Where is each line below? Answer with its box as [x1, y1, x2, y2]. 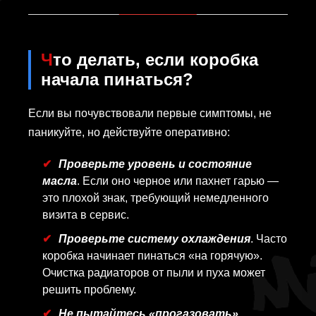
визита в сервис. [42, 209, 129, 221]
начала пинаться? [41, 70, 193, 90]
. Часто [250, 233, 287, 245]
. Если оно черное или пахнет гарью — [77, 175, 279, 188]
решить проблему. [42, 284, 136, 296]
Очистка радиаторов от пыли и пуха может [42, 267, 265, 279]
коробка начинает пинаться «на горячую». [42, 250, 262, 262]
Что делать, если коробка [41, 50, 53, 70]
